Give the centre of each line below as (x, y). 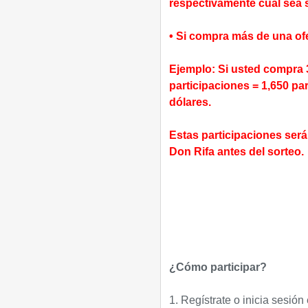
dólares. (190, 102)
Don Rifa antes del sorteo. (236, 152)
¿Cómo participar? (218, 267)
